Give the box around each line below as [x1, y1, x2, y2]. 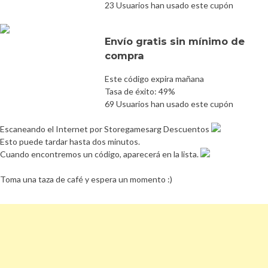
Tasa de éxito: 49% [105, 86, 175, 96]
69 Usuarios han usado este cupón [105, 98, 233, 109]
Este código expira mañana [105, 73, 204, 84]
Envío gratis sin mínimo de [105, 35, 245, 47]
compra [105, 49, 144, 62]
